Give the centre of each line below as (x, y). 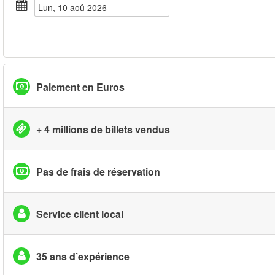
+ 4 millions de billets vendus (103, 129)
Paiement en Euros (80, 87)
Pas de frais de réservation (98, 171)
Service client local (80, 214)
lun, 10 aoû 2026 (75, 7)
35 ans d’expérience (83, 256)
